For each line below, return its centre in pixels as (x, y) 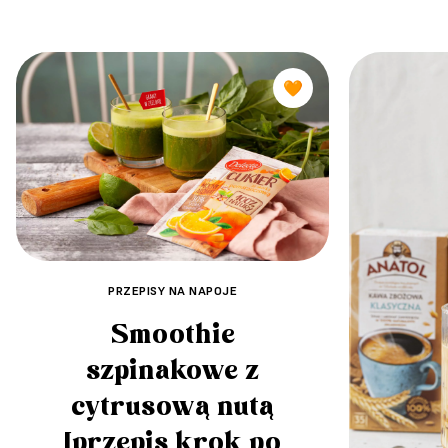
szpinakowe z (172, 370)
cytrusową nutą (172, 406)
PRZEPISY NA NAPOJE (172, 290)
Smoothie (172, 334)
